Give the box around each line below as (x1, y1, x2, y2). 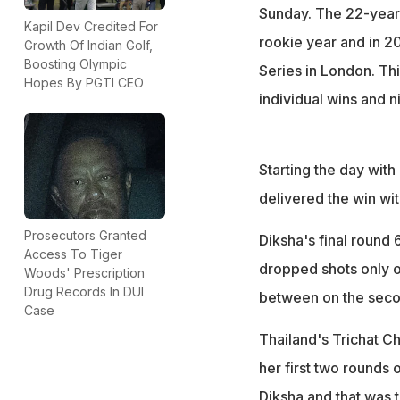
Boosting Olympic (24, 55, 127, 71)
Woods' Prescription (24, 264, 145, 280)
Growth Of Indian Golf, (24, 37, 153, 53)
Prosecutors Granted (24, 227, 146, 243)
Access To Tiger (24, 246, 122, 262)
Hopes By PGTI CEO (24, 74, 144, 90)
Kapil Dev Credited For (24, 18, 158, 34)
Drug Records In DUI (24, 283, 144, 299)
